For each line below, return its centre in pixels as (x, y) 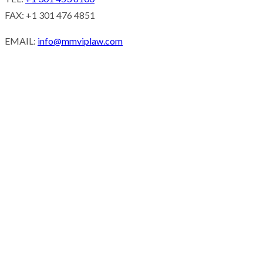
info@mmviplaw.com (80, 41)
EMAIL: (21, 41)
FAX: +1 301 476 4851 (50, 15)
